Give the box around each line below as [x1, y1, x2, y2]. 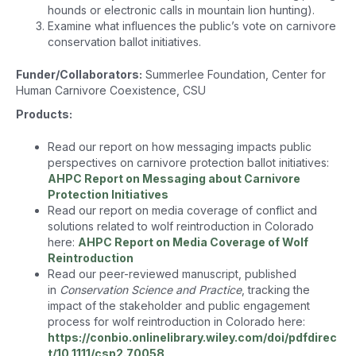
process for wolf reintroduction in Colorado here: [48, 315, 305, 329]
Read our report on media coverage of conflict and [48, 203, 317, 218]
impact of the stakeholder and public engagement [48, 299, 310, 313]
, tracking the [242, 283, 310, 297]
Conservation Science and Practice [60, 283, 242, 297]
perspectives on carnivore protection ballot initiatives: [48, 156, 329, 170]
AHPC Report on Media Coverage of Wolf [78, 235, 308, 250]
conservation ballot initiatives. [48, 35, 201, 49]
